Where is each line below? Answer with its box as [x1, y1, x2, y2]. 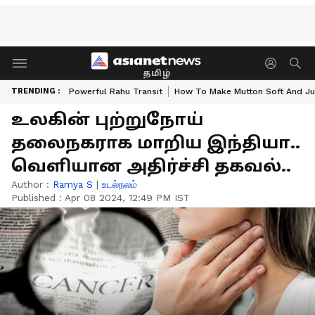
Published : [11, 192, 65, 203]
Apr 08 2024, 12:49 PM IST [65, 192, 190, 203]
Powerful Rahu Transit [69, 86, 162, 96]
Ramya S [53, 179, 93, 190]
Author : [11, 179, 53, 190]
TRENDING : [11, 86, 60, 96]
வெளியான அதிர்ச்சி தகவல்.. [11, 156, 291, 176]
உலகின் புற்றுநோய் [11, 110, 203, 129]
